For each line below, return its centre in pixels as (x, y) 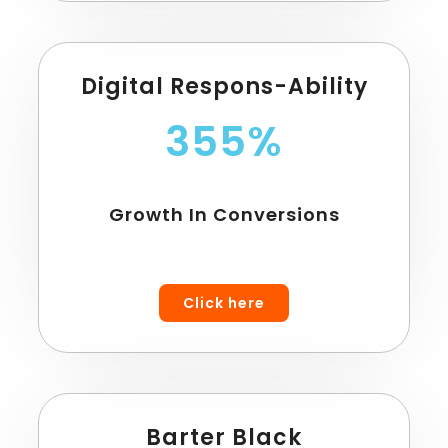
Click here (224, 302)
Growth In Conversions (224, 214)
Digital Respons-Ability (224, 86)
